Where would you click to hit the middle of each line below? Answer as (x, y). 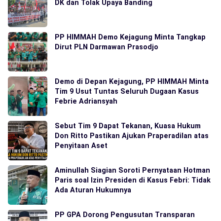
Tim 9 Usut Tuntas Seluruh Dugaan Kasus (127, 91)
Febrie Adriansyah (86, 101)
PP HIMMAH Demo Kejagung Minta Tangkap (130, 37)
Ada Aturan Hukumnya (93, 190)
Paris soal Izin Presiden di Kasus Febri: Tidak (133, 180)
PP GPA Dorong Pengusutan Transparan (125, 215)
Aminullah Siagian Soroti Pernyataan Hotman (132, 170)
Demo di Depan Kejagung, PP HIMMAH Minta (132, 81)
